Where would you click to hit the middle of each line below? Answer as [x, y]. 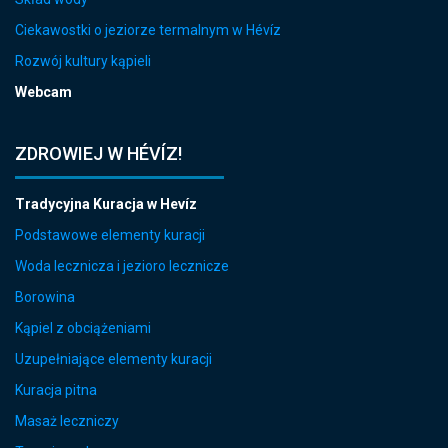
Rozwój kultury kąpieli [83, 61]
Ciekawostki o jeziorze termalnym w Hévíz [148, 30]
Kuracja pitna [56, 390]
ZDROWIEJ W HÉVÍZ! [98, 154]
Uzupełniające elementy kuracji [113, 359]
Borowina [45, 297]
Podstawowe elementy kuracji [110, 235]
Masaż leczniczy [67, 421]
